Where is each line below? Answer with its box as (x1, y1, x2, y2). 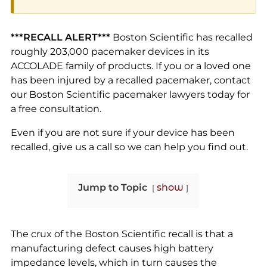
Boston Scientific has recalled (110, 32, 253, 44)
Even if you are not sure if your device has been (10, 127, 235, 139)
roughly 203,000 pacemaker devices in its (10, 46, 209, 58)
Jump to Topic (78, 182, 148, 194)
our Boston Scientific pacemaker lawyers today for (10, 89, 250, 101)
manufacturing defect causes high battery (10, 243, 213, 254)
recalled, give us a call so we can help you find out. (10, 141, 248, 153)
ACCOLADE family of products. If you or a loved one (10, 60, 251, 72)
